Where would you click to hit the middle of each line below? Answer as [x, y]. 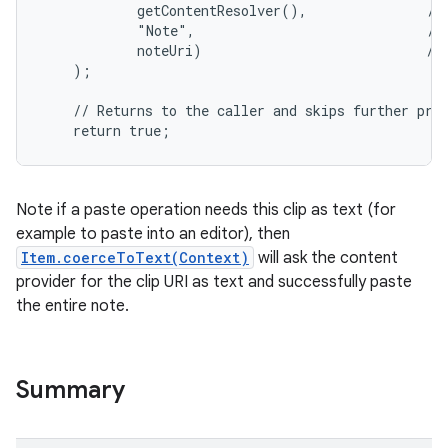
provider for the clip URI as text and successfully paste [214, 282]
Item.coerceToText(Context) [135, 257]
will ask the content [326, 258]
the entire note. [72, 306]
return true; [105, 130]
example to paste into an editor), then [153, 234]
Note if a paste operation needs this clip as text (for [206, 210]
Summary [70, 390]
